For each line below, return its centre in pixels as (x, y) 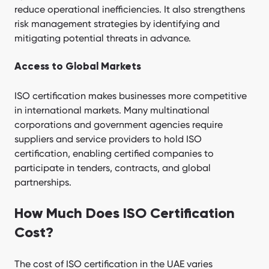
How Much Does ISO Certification (125, 214)
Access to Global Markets (78, 67)
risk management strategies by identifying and (117, 24)
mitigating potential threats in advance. (103, 38)
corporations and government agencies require (119, 125)
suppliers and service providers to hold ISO (108, 139)
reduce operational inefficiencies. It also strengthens (130, 10)
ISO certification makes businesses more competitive (131, 96)
